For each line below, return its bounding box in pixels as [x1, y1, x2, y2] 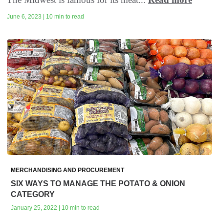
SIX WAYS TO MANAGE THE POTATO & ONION [11, 179, 185, 188]
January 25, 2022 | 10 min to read [11, 204, 100, 211]
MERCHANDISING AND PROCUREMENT [11, 166, 124, 174]
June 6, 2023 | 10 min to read [7, 13, 84, 21]
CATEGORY [11, 190, 55, 198]
